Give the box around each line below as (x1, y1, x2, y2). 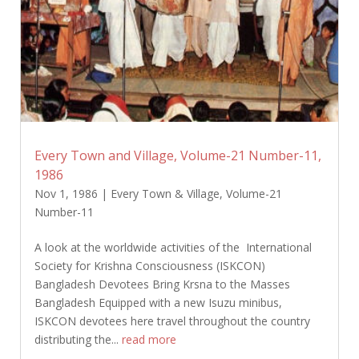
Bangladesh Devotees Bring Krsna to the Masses (34, 276, 290, 292)
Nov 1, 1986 (34, 186, 98, 202)
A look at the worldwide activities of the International (34, 240, 312, 256)
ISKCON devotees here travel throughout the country (34, 313, 310, 329)
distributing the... (34, 332, 122, 348)
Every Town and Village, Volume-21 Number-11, (34, 147, 321, 165)
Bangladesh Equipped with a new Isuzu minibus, (34, 295, 282, 311)
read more (121, 332, 176, 348)
